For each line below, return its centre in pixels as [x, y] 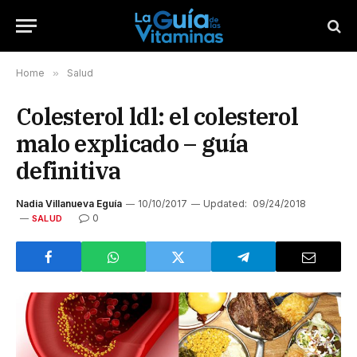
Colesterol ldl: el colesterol [157, 116]
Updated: [225, 204]
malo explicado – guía [132, 143]
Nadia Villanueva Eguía [69, 204]
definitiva [69, 171]
